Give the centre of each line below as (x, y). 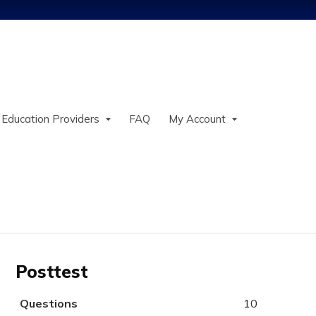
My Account (197, 119)
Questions (49, 303)
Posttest (52, 271)
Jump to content (158, 8)
